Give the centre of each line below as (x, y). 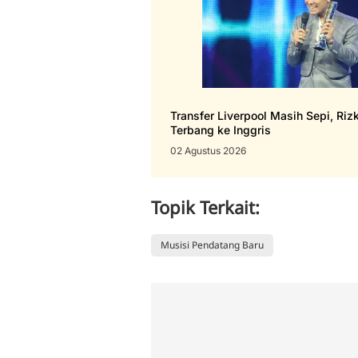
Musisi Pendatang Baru (212, 245)
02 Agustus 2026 (208, 151)
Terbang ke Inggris (221, 130)
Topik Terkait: (205, 207)
